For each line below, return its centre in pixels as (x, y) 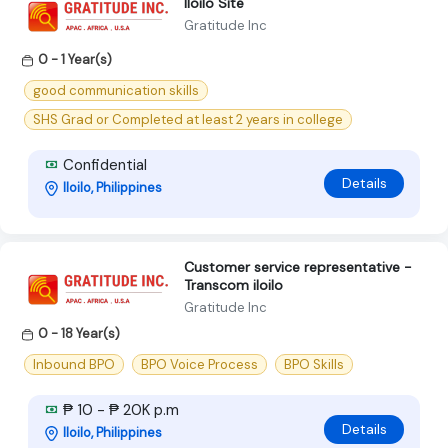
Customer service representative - (298, 266)
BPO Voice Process (199, 365)
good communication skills (116, 90)
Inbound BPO (74, 365)
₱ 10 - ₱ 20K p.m (119, 410)
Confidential (103, 164)
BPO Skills (314, 365)
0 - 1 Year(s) (75, 59)
